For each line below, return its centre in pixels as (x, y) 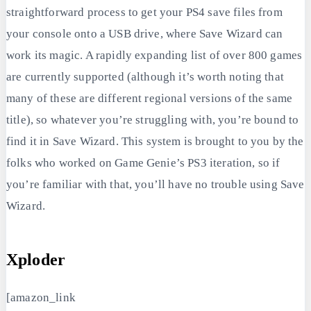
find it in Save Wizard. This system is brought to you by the (155, 141)
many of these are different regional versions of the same (150, 98)
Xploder (36, 259)
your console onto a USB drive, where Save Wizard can (145, 33)
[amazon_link (41, 297)
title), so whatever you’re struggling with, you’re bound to (153, 119)
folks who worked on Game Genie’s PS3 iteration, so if (143, 162)
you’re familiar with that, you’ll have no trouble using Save (155, 184)
